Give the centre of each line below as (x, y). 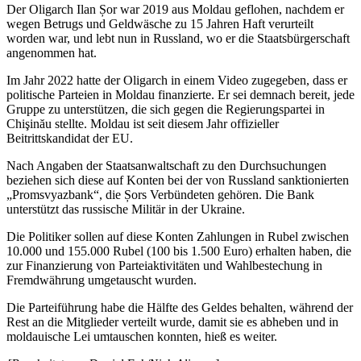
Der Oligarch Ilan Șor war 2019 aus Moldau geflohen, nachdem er (175, 10)
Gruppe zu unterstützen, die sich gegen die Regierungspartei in (166, 110)
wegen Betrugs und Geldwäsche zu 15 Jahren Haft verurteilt (160, 24)
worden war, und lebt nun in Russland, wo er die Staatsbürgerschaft (178, 39)
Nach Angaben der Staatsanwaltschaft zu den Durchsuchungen (166, 166)
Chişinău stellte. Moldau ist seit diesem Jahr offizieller (143, 124)
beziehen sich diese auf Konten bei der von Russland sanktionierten (178, 180)
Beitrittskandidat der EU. (70, 139)
